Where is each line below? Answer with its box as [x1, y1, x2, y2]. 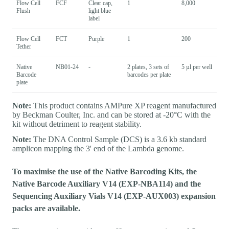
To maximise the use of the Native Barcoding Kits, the [12, 167, 197, 176]
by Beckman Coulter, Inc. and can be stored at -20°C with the [12, 110, 211, 119]
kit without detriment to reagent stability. [12, 119, 142, 128]
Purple [88, 35, 104, 42]
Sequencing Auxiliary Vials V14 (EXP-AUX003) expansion [12, 191, 216, 200]
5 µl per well [181, 63, 212, 71]
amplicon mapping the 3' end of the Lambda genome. [12, 144, 184, 153]
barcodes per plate [127, 71, 171, 78]
